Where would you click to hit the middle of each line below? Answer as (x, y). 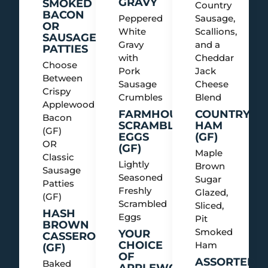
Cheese (212, 84)
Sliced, (210, 205)
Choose (60, 65)
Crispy (56, 91)
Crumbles (141, 97)
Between (62, 78)
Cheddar (215, 57)
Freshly (135, 190)
